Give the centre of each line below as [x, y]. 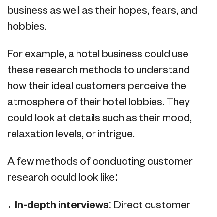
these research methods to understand [99, 71]
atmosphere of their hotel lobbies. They [99, 103]
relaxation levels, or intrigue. [71, 135]
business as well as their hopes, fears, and [102, 11]
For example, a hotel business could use [98, 55]
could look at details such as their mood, [100, 119]
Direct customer [152, 206]
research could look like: [63, 178]
